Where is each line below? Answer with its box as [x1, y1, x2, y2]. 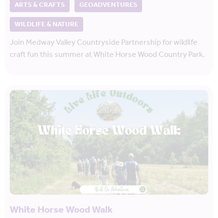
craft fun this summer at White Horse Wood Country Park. [10, 47, 205, 63]
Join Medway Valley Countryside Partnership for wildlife [10, 35, 198, 51]
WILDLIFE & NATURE [15, 18, 78, 32]
